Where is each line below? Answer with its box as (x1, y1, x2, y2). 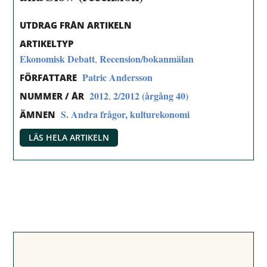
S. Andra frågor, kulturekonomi (61, 107, 190, 121)
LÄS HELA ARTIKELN (29, 132, 110, 144)
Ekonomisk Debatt (20, 52, 95, 66)
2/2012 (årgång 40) (113, 88, 189, 103)
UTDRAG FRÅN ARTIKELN (20, 19, 132, 32)
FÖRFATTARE (20, 72, 77, 84)
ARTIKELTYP (20, 38, 74, 50)
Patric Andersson (82, 70, 153, 85)
